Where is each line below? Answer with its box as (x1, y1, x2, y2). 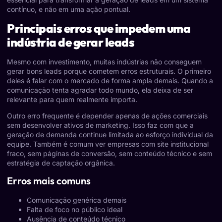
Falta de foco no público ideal (27, 205, 122, 214)
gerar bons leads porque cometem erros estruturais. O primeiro (7, 66, 211, 75)
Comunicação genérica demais (27, 196, 126, 205)
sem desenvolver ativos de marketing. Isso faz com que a (7, 120, 194, 129)
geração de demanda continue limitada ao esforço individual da (7, 130, 213, 139)
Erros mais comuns (7, 174, 91, 187)
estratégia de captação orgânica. (7, 158, 115, 167)
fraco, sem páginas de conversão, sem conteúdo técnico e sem (7, 149, 212, 158)
